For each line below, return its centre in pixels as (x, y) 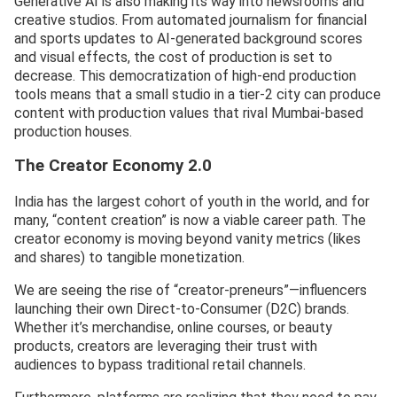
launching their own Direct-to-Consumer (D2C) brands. (182, 309)
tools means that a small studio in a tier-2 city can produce (198, 94)
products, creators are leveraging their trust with (166, 346)
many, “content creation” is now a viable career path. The (190, 221)
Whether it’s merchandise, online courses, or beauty (173, 328)
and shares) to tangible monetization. (129, 258)
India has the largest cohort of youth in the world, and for (192, 202)
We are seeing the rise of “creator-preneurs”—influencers (191, 291)
